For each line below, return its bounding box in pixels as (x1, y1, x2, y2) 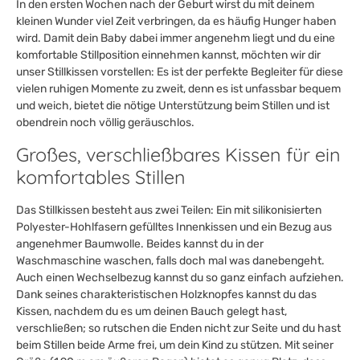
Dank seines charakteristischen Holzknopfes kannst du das (16, 287, 317, 301)
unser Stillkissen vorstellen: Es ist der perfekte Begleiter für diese (16, 64, 343, 79)
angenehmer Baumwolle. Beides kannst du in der (16, 236, 264, 251)
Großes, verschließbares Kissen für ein (16, 142, 341, 166)
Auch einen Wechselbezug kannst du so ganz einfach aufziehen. (16, 270, 344, 284)
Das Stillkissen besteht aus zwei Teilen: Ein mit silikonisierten (16, 202, 321, 217)
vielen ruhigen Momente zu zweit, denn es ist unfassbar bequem (16, 81, 341, 96)
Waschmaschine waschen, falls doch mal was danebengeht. (16, 253, 325, 268)
